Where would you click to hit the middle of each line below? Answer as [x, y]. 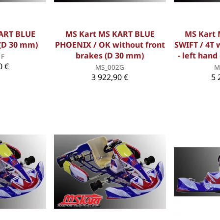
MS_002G [110, 68]
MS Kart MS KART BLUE [110, 34]
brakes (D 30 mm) [110, 56]
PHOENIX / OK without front [110, 45]
